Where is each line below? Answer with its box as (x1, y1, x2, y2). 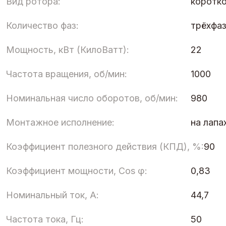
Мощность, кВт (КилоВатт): (6, 44, 129, 55)
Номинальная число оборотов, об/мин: (6, 92, 178, 103)
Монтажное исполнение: (6, 117, 115, 128)
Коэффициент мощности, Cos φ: (6, 165, 147, 176)
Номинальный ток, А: (6, 189, 99, 200)
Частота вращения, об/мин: (6, 68, 127, 79)
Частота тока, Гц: (6, 213, 84, 224)
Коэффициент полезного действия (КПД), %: (6, 141, 204, 152)
